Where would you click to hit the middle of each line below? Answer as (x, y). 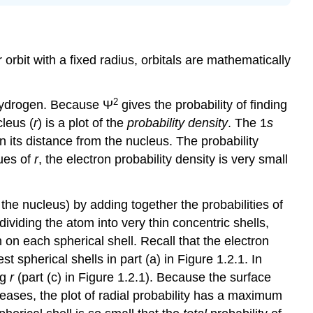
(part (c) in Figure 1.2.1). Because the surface (143, 278)
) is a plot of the (82, 123)
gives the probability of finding (203, 105)
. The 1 (247, 123)
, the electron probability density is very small (163, 160)
